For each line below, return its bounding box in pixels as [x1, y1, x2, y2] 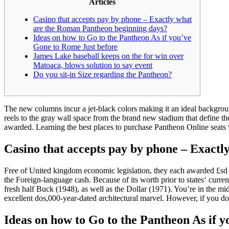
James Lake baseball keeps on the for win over [33, 52, 184, 61]
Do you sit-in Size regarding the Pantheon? [33, 70, 172, 79]
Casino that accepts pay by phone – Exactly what [33, 15, 192, 24]
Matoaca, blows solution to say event [33, 61, 152, 70]
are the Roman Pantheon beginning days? [33, 24, 167, 33]
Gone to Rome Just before [33, 42, 118, 52]
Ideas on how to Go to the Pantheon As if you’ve [33, 33, 191, 42]
